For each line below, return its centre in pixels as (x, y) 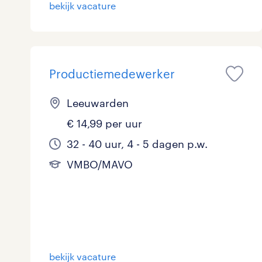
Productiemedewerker (112, 74)
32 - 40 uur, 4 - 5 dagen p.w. (137, 144)
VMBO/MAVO (100, 165)
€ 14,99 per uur (104, 124)
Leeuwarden (98, 103)
